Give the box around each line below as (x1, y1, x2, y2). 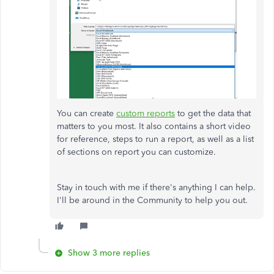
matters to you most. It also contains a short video (57, 121, 251, 132)
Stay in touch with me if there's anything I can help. (57, 182, 256, 193)
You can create (57, 108, 116, 119)
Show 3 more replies (68, 248, 150, 259)
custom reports (116, 108, 175, 119)
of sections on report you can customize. (57, 147, 218, 158)
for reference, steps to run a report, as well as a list (57, 134, 254, 145)
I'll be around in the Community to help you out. (57, 195, 248, 206)
